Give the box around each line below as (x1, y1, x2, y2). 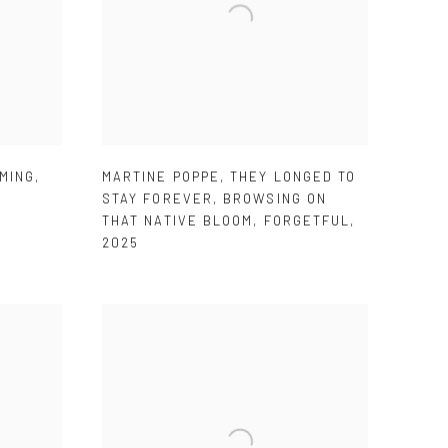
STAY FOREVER (102, 191, 213, 208)
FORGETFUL (263, 213, 351, 230)
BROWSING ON (223, 191, 328, 208)
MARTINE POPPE (102, 169, 221, 186)
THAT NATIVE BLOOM (102, 213, 254, 230)
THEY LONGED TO (230, 169, 357, 186)
